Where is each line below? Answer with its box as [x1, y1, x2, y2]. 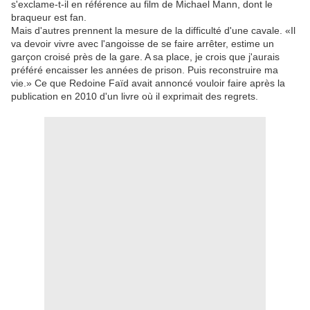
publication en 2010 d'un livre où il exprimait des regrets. [11, 91, 258, 102]
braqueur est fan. [11, 12, 86, 24]
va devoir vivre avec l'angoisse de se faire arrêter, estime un [11, 38, 274, 50]
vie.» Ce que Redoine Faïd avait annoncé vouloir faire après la [11, 77, 285, 89]
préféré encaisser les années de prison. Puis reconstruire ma [11, 64, 278, 76]
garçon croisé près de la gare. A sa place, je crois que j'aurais [11, 51, 280, 63]
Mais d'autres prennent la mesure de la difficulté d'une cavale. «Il [11, 25, 295, 37]
